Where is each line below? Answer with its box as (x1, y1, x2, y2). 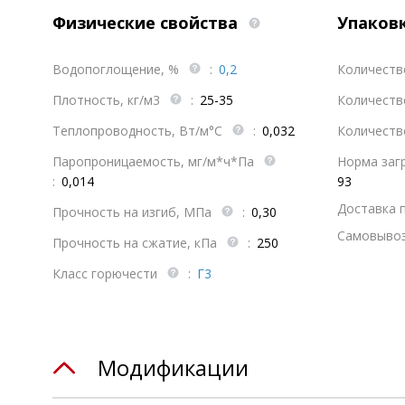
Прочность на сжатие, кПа (52, 234, 221, 251)
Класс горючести (52, 265, 161, 282)
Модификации (98, 353, 249, 382)
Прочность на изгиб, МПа (52, 203, 215, 221)
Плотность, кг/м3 (52, 91, 164, 108)
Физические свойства (52, 12, 242, 33)
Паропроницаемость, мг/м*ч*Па (52, 153, 258, 170)
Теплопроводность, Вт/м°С (52, 122, 226, 139)
